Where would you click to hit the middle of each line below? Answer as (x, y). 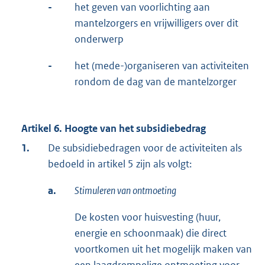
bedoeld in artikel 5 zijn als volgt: (120, 164)
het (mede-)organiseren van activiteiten (162, 66)
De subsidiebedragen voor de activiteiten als (145, 148)
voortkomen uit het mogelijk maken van (163, 249)
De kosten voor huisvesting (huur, (148, 217)
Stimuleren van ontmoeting (125, 191)
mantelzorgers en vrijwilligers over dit (156, 23)
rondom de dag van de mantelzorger (156, 82)
